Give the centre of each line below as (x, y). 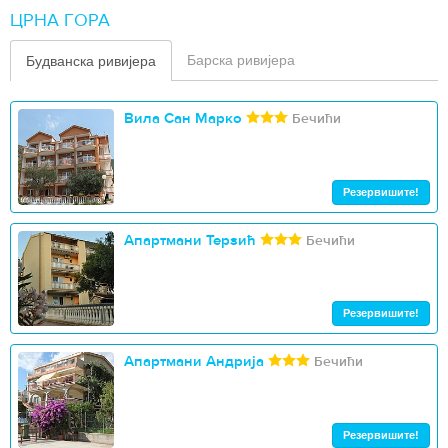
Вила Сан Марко (182, 118)
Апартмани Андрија (193, 361)
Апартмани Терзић (189, 240)
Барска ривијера (241, 60)
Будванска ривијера (91, 61)
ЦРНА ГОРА (60, 20)
